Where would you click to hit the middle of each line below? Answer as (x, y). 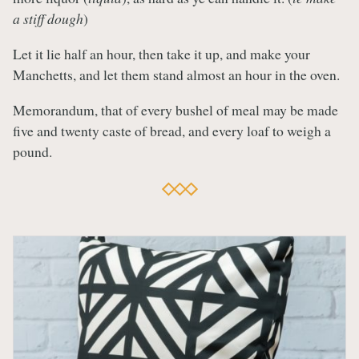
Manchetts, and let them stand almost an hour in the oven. (176, 75)
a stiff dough (48, 19)
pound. (32, 151)
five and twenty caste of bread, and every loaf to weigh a (172, 130)
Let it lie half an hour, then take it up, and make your (161, 54)
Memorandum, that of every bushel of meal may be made (175, 109)
